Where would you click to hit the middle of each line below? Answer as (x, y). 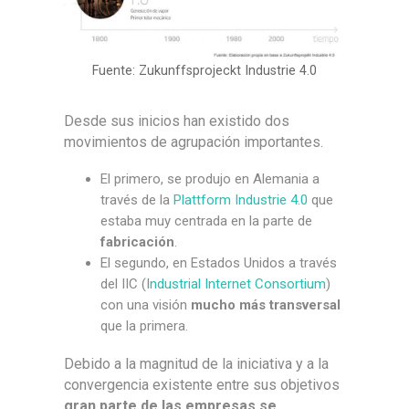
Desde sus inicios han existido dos (177, 121)
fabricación (137, 241)
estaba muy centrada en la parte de (206, 220)
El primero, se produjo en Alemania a (210, 178)
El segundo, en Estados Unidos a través (219, 262)
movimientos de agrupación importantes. (194, 142)
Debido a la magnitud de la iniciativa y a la (196, 363)
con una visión (146, 304)
